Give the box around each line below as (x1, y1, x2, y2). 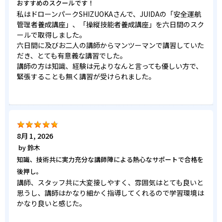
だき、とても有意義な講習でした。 (17, 51, 127, 61)
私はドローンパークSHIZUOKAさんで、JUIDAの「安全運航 (17, 9, 201, 19)
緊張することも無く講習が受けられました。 (17, 71, 156, 82)
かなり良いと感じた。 (17, 198, 86, 209)
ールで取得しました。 (17, 30, 86, 40)
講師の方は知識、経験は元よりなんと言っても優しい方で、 (17, 61, 203, 71)
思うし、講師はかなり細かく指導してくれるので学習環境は (17, 188, 204, 198)
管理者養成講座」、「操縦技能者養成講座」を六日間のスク (17, 19, 204, 30)
